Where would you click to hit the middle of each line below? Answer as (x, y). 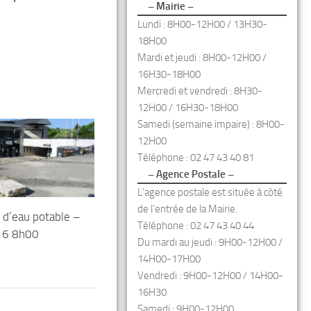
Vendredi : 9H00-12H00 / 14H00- (210, 276)
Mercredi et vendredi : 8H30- (200, 91)
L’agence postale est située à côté (210, 192)
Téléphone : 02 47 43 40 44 (196, 226)
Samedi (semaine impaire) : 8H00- (211, 124)
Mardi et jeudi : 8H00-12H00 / (202, 58)
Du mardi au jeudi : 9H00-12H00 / (210, 242)
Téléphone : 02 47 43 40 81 (196, 158)
